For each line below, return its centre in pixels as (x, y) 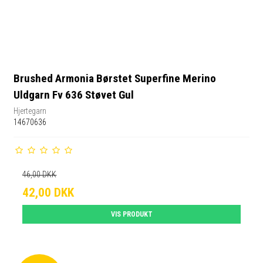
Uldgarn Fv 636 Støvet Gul (74, 95)
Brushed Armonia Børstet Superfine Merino (115, 79)
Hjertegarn (30, 111)
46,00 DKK (40, 174)
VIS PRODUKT (131, 214)
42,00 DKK (48, 192)
